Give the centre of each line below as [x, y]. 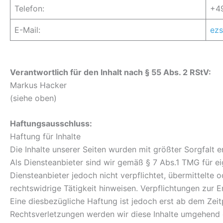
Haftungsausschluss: [51, 124]
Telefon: [29, 9]
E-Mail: [27, 30]
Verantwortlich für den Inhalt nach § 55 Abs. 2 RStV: [111, 72]
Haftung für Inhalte [45, 137]
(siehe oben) [33, 98]
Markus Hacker [38, 85]
